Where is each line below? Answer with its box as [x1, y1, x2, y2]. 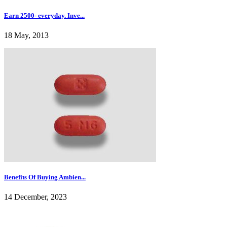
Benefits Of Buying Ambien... [4, 173, 86, 181]
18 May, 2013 [4, 30, 49, 40]
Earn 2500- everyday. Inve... [4, 11, 85, 19]
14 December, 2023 [4, 193, 67, 202]
